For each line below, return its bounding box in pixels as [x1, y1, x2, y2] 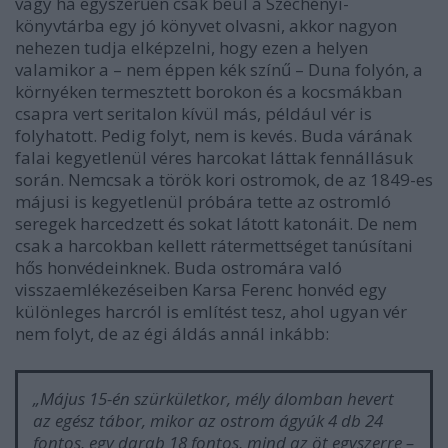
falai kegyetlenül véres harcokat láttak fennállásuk [15, 146, 413, 170]
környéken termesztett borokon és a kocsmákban [15, 80, 402, 104]
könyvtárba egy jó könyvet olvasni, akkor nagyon [15, 14, 397, 38]
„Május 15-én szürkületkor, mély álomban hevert [33, 387, 394, 411]
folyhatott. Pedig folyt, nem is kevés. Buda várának [15, 124, 412, 148]
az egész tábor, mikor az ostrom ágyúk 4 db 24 [33, 409, 383, 433]
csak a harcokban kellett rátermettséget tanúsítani [15, 234, 413, 258]
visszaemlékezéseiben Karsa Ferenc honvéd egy [15, 278, 387, 302]
